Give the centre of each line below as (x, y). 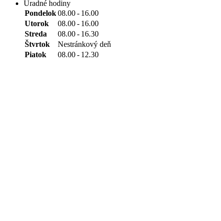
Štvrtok (37, 44)
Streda (36, 34)
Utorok (37, 23)
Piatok (36, 55)
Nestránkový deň (84, 44)
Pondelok (40, 13)
